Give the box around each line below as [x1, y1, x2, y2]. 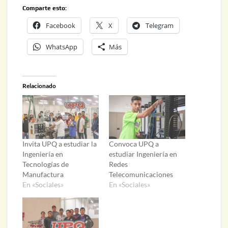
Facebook [46, 21, 76, 31]
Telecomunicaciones [108, 169, 173, 179]
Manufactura [22, 169, 64, 179]
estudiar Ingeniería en [108, 149, 177, 158]
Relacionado [22, 82, 56, 90]
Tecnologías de [22, 159, 69, 168]
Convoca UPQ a [108, 139, 159, 148]
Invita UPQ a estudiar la [22, 139, 97, 148]
